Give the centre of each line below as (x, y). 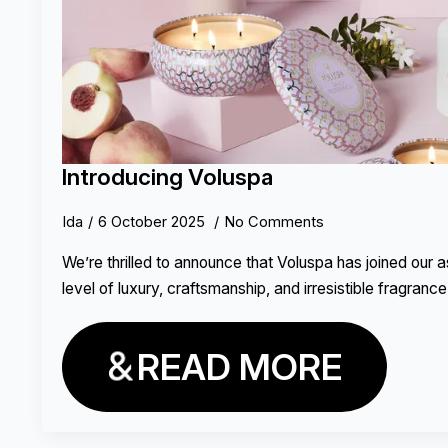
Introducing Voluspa (167, 177)
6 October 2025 (153, 222)
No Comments (274, 222)
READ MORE (239, 367)
